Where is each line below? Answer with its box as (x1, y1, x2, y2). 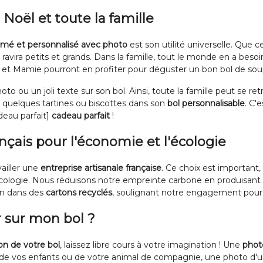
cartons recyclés (46, 187, 112, 198)
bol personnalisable (167, 98, 245, 109)
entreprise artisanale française (41, 163, 161, 173)
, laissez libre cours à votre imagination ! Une (60, 240, 242, 250)
